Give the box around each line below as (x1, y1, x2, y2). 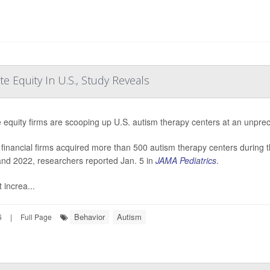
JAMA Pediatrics (155, 154, 216, 166)
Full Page (20, 211, 52, 222)
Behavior (74, 210, 105, 222)
